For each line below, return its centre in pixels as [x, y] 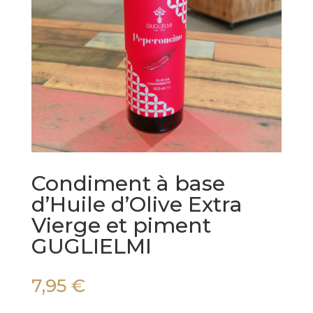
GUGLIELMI [91, 247]
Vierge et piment [121, 226]
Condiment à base [128, 184]
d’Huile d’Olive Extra [137, 205]
